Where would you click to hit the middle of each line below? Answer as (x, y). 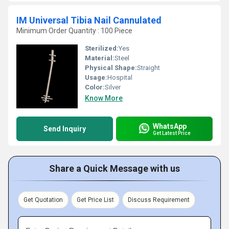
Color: (95, 87)
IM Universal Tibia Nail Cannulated (89, 20)
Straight (148, 68)
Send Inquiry (65, 129)
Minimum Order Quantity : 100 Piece (74, 31)
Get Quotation (43, 200)
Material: (100, 58)
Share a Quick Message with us (114, 168)
